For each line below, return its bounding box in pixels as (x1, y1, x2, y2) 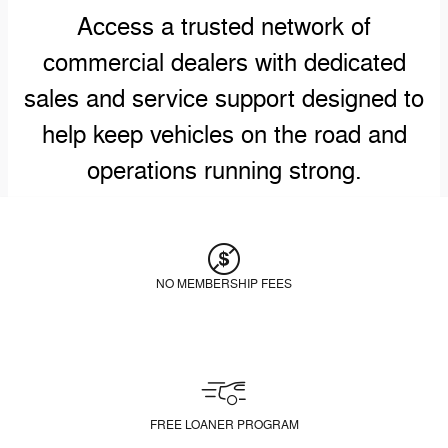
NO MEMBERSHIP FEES (156, 275, 292, 292)
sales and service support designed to (24, 84, 424, 114)
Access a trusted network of (77, 12, 371, 42)
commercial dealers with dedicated (42, 48, 406, 78)
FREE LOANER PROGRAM (149, 416, 299, 433)
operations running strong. (86, 156, 362, 186)
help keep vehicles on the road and (41, 120, 407, 150)
